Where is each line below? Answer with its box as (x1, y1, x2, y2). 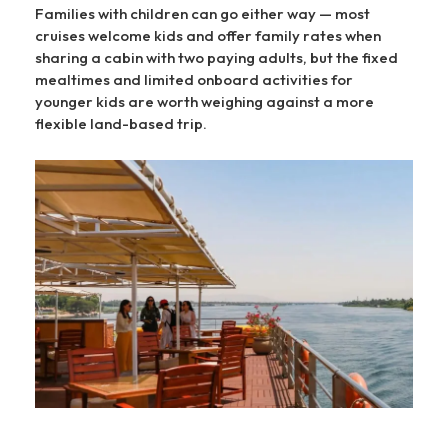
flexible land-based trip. (35, 114, 207, 134)
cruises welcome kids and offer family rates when (35, 26, 381, 46)
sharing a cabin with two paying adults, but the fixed (35, 48, 398, 68)
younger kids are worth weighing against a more (35, 92, 374, 112)
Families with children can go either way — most (35, 4, 370, 24)
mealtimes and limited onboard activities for (35, 70, 353, 90)
